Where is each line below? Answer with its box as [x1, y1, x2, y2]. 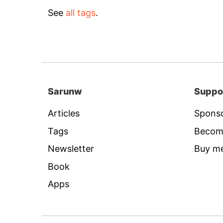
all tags [66, 7, 96, 18]
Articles [48, 108, 80, 118]
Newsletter [48, 143, 94, 154]
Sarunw [48, 86, 82, 97]
